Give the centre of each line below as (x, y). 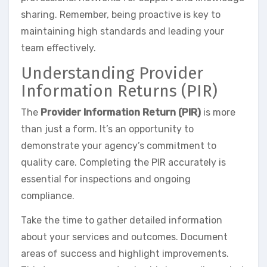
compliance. (48, 195)
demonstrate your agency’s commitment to (119, 145)
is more (218, 112)
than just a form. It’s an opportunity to (107, 129)
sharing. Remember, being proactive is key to (121, 15)
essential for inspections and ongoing (106, 179)
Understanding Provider (112, 73)
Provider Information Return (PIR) (121, 112)
